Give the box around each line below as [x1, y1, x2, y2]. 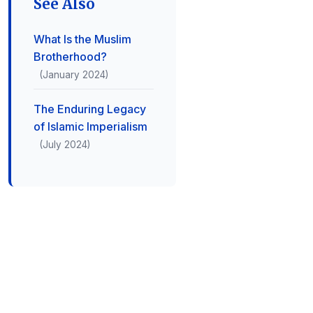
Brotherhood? [34, 50, 107, 64]
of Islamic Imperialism [34, 119, 147, 133]
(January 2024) [39, 69, 108, 80]
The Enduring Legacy [34, 102, 146, 116]
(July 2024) [39, 139, 90, 150]
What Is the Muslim [34, 32, 131, 46]
